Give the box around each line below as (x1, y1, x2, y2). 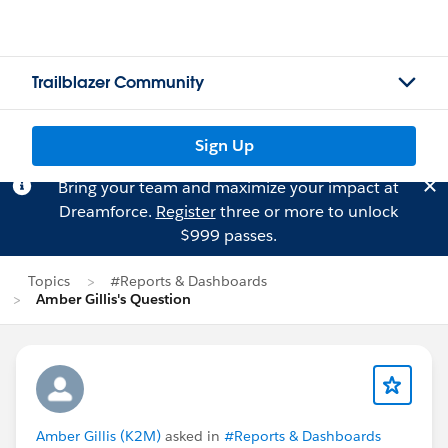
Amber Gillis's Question (36, 290, 191, 308)
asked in (161, 427, 224, 445)
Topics (28, 272, 70, 290)
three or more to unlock (215, 201, 398, 222)
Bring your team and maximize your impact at (57, 177, 399, 198)
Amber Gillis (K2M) (36, 427, 161, 445)
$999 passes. (179, 225, 277, 246)
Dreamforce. (58, 201, 156, 222)
